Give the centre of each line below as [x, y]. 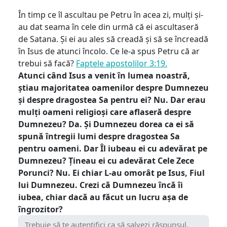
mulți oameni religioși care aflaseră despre [105, 112]
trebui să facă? [47, 63]
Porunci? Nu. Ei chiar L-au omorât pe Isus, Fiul [111, 173]
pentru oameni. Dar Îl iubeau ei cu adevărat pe [113, 148]
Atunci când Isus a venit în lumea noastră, [104, 75]
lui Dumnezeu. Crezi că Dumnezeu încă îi [101, 185]
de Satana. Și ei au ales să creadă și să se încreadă [113, 39]
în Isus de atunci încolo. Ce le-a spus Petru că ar [109, 51]
